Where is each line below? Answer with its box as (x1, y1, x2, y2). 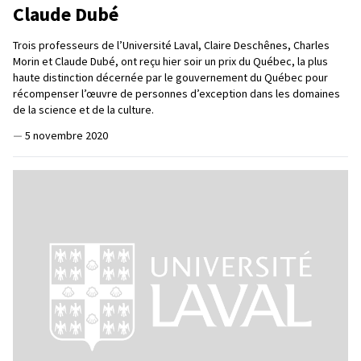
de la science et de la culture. (13, 102, 154, 117)
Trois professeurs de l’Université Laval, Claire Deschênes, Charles (13, 37, 330, 52)
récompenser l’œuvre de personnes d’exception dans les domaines (13, 85, 340, 101)
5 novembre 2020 (25, 127, 108, 143)
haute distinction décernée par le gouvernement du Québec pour (13, 69, 328, 85)
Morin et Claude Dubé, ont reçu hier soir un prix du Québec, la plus (13, 53, 328, 68)
